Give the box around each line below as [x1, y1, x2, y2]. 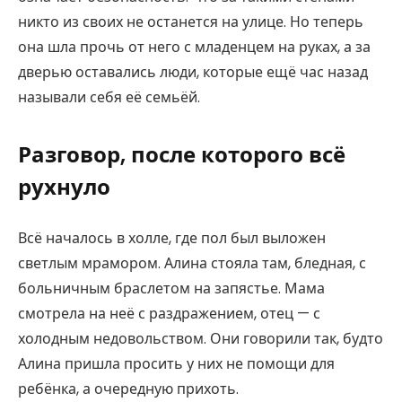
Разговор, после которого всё [18, 140, 345, 170]
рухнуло [18, 172, 110, 203]
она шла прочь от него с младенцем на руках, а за [18, 36, 371, 57]
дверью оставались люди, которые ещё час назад [18, 61, 368, 83]
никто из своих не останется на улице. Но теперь [18, 11, 363, 32]
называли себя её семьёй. [18, 86, 200, 108]
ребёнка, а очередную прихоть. [18, 378, 239, 399]
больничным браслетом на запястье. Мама [18, 277, 325, 299]
